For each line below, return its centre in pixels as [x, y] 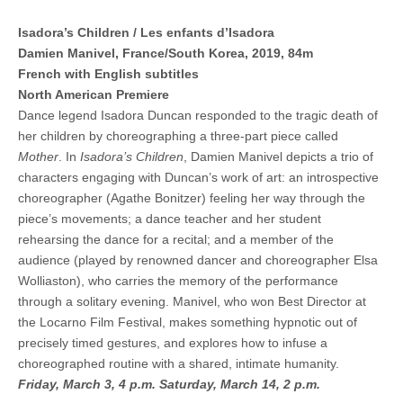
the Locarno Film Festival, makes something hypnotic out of [188, 322]
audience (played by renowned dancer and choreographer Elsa [198, 260]
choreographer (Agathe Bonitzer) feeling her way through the [192, 197]
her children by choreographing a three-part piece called [178, 135]
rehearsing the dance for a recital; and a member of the [176, 239]
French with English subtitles [108, 73]
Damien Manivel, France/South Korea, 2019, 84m [166, 53]
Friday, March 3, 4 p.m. [89, 384]
